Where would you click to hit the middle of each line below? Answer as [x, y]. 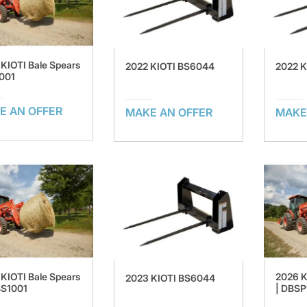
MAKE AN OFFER [169, 112]
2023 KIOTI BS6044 [170, 278]
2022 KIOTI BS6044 [170, 66]
